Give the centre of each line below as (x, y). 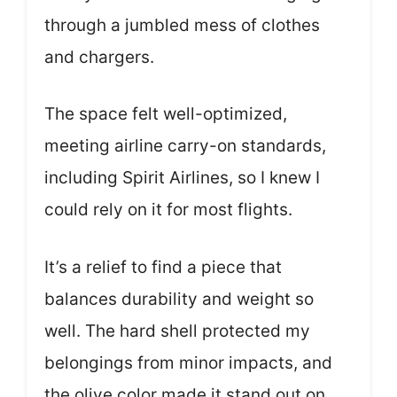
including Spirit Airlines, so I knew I (182, 178)
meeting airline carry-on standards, (185, 146)
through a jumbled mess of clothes (182, 25)
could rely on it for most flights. (168, 210)
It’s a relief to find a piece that (163, 267)
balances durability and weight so (179, 299)
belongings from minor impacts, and (188, 362)
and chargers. (99, 57)
